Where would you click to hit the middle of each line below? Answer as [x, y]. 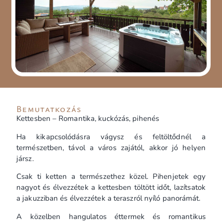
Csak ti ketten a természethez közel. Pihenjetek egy [111, 177]
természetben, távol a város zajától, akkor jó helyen [111, 147]
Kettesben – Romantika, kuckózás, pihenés [88, 119]
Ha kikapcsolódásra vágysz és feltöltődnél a [111, 137]
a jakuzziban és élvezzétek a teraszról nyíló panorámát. [109, 198]
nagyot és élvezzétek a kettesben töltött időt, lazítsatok [111, 188]
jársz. [25, 158]
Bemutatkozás [49, 109]
